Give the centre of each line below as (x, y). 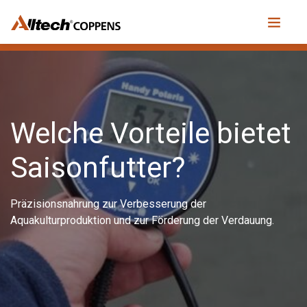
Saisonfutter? (98, 168)
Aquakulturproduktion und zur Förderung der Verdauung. (142, 220)
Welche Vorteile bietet (151, 133)
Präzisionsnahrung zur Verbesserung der (108, 204)
